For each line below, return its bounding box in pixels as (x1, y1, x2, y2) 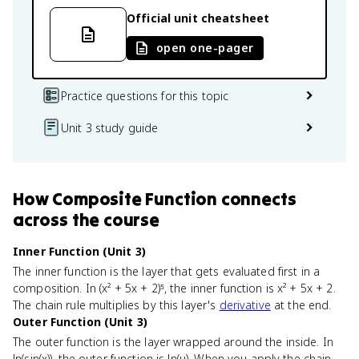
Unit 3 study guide (61, 119, 159, 135)
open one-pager (156, 40, 254, 55)
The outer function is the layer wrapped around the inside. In (13, 334, 334, 349)
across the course (13, 208, 159, 231)
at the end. (270, 297, 332, 313)
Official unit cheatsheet (127, 10, 270, 26)
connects (220, 188, 296, 210)
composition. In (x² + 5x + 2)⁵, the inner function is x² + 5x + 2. (13, 280, 336, 296)
